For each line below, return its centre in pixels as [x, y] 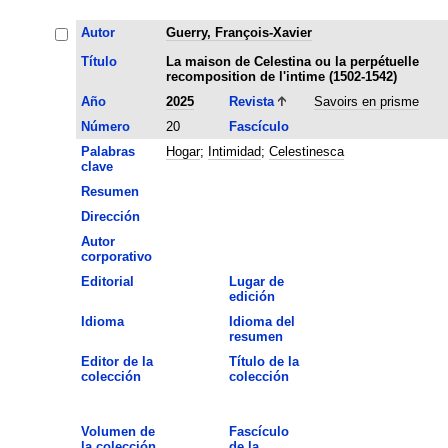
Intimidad [234, 151]
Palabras [107, 151]
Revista [251, 101]
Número [105, 126]
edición [251, 296]
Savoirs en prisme [366, 101]
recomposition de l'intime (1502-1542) [281, 76]
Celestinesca [306, 151]
